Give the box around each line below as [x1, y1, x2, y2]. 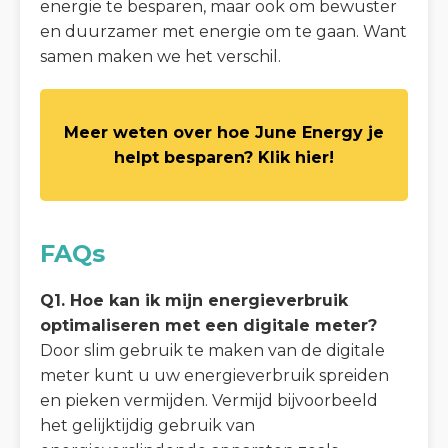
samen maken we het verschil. [40, 46, 281, 66]
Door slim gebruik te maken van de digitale [40, 341, 385, 361]
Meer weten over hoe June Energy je [64, 122, 384, 142]
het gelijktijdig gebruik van [40, 416, 255, 436]
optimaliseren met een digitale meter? [40, 316, 377, 336]
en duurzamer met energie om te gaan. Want [40, 21, 407, 41]
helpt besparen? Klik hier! [114, 147, 334, 167]
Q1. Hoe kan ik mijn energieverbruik [40, 291, 348, 311]
